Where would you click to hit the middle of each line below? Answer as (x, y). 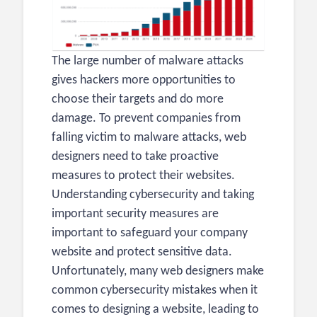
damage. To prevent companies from (146, 119)
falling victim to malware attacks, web (149, 138)
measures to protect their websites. (143, 176)
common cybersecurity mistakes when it (155, 291)
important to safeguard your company (150, 234)
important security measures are (135, 214)
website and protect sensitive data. (142, 253)
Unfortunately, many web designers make (158, 272)
